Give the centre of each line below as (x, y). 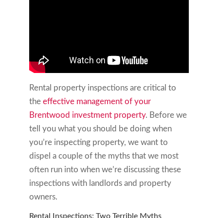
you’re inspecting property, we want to (98, 142)
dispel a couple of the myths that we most (104, 156)
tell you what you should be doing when (100, 128)
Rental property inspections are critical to (102, 88)
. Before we (166, 115)
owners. (43, 197)
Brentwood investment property (87, 115)
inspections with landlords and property (100, 183)
